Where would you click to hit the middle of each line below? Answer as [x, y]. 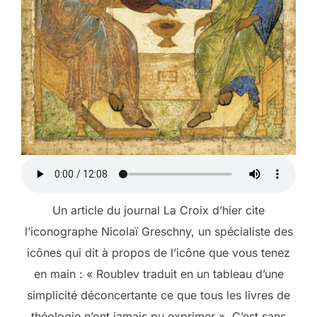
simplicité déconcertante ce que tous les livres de [158, 295]
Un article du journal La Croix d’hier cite [158, 210]
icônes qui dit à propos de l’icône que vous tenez [158, 252]
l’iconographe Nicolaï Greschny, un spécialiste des [158, 231]
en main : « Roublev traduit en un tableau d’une [158, 273]
